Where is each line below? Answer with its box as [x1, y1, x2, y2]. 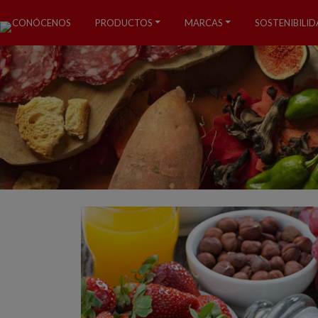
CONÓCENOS [12, 16, 71, 28]
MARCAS [185, 16, 224, 28]
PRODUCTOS [95, 16, 153, 28]
